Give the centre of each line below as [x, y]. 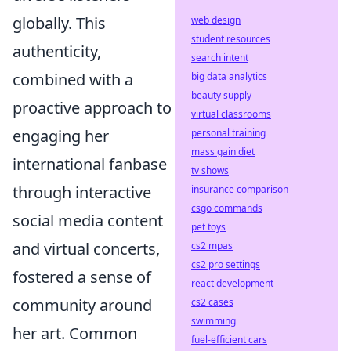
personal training [228, 133]
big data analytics [229, 76]
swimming [213, 321]
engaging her [61, 136]
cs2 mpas [212, 246]
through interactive [82, 192]
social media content [88, 221]
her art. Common [75, 333]
